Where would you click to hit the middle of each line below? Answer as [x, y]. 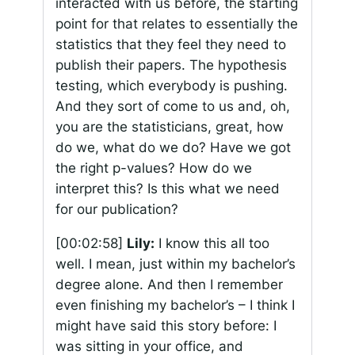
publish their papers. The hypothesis [171, 65]
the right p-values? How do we [153, 168]
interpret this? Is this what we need [167, 189]
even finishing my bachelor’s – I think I [175, 305]
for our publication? [116, 210]
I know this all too [212, 244]
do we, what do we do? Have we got [173, 148]
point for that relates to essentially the [176, 24]
